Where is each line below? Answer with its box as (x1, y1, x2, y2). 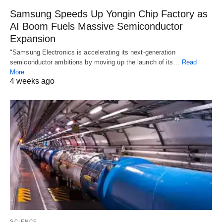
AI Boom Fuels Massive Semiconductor (10, 20, 183, 32)
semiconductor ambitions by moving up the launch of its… (10, 58, 182, 66)
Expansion (10, 33, 55, 44)
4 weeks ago (10, 76, 55, 85)
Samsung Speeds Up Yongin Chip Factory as (10, 8, 208, 19)
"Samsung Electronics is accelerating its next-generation (10, 48, 175, 56)
